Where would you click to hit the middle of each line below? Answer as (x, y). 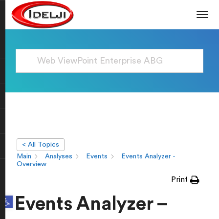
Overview (32, 164)
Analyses (59, 157)
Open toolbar (15, 197)
